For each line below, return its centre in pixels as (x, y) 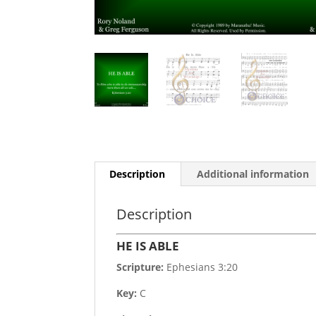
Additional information (253, 174)
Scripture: (140, 267)
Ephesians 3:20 (201, 267)
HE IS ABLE (148, 246)
